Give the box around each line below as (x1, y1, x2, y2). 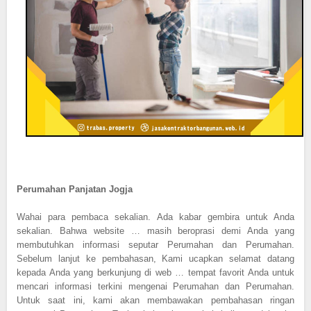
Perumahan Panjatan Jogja (17, 183, 133, 194)
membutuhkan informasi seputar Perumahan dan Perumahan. (17, 239, 294, 250)
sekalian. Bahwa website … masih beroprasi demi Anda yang (17, 225, 294, 236)
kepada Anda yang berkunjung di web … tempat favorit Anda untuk (17, 267, 294, 278)
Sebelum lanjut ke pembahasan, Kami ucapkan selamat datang (17, 253, 294, 264)
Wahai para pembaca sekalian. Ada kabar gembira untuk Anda (17, 211, 294, 222)
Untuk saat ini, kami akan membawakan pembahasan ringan (17, 294, 294, 305)
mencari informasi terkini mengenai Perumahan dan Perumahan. (17, 280, 294, 292)
